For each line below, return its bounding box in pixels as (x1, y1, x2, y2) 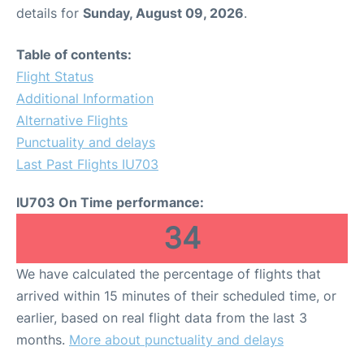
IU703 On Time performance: (16, 194, 204, 210)
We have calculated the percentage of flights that (16, 266, 321, 282)
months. (16, 331, 69, 348)
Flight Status (16, 68, 93, 84)
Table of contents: (16, 46, 132, 63)
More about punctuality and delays (69, 331, 284, 348)
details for (16, 5, 83, 21)
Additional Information (16, 90, 154, 106)
